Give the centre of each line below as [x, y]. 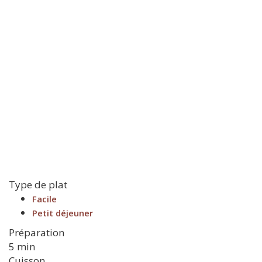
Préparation [37, 232]
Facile [44, 199]
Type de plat [38, 185]
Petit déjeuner [63, 213]
